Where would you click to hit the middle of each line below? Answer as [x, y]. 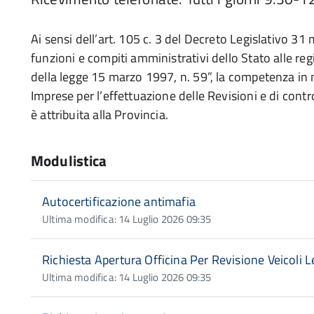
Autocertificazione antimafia [119, 202]
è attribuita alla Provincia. [100, 115]
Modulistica [69, 161]
